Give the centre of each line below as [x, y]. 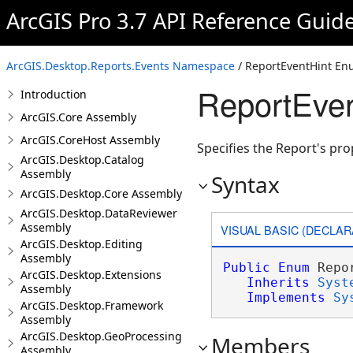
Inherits [278, 282]
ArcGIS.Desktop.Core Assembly [101, 193]
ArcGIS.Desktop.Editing [82, 244]
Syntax [245, 184]
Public [246, 268]
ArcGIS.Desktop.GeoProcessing [101, 336]
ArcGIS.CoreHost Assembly [90, 140]
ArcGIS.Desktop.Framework [92, 305]
